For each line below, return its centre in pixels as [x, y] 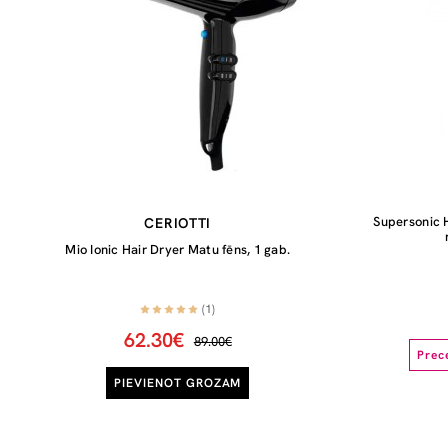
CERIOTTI [178, 223]
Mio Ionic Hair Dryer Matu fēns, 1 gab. [178, 249]
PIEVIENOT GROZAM [178, 383]
